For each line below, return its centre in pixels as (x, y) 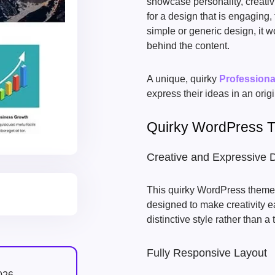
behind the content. (188, 46)
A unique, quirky (183, 79)
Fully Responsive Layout (207, 253)
